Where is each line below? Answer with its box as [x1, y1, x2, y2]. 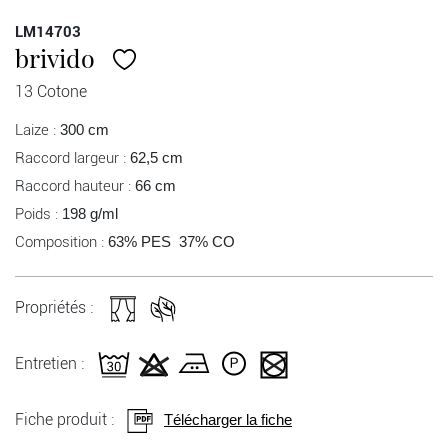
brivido [15, 41, 95, 75]
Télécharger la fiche [164, 411, 292, 429]
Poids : [15, 205, 62, 224]
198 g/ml [62, 205, 118, 223]
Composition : [15, 233, 108, 252]
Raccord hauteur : [15, 177, 135, 196]
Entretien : [15, 354, 84, 374]
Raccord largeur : [15, 149, 130, 168]
